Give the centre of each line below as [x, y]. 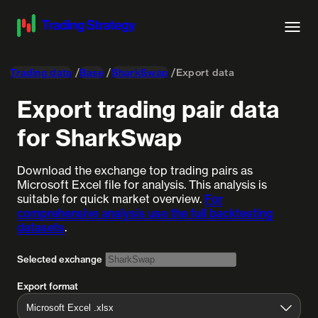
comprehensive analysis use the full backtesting [145, 213]
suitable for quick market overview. [111, 199]
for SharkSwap [99, 138]
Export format [48, 286]
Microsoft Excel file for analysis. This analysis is [142, 185]
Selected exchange [60, 259]
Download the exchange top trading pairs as [135, 170]
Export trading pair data [148, 109]
